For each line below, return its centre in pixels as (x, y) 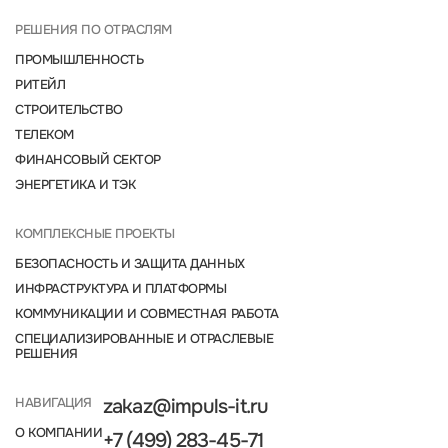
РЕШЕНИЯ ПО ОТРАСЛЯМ (93, 30)
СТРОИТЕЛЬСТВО (69, 110)
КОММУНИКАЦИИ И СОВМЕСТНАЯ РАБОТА (147, 314)
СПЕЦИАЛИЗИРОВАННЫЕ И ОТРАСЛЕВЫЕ (144, 339)
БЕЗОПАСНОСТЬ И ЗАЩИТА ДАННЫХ (130, 264)
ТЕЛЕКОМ (44, 135)
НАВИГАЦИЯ (53, 403)
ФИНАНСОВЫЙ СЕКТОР (88, 160)
